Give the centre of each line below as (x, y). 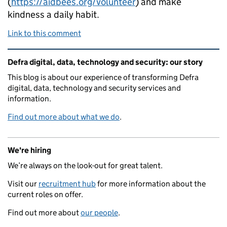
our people (99, 213)
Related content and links (71, 56)
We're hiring (29, 150)
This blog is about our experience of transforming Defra (103, 78)
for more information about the (151, 184)
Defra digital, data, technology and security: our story (105, 62)
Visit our (23, 184)
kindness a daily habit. (53, 15)
